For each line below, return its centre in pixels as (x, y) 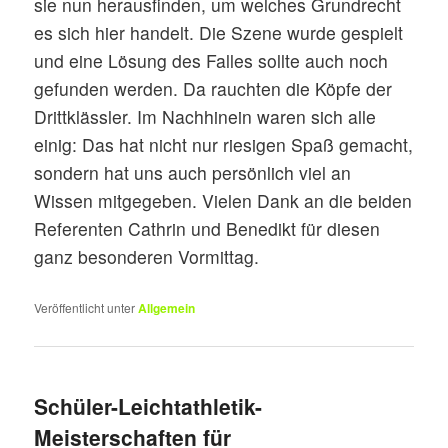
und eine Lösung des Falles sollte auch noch (211, 60)
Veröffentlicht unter (85, 308)
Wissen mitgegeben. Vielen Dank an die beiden (223, 200)
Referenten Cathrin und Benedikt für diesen (207, 228)
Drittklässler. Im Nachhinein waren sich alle (205, 116)
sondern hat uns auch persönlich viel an (193, 172)
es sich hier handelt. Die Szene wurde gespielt (219, 32)
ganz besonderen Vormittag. (147, 256)
